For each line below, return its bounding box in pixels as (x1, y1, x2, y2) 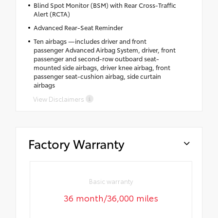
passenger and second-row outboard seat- (33, 54, 159, 63)
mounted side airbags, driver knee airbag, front (33, 63, 170, 72)
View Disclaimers (33, 94, 84, 104)
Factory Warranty (28, 135, 125, 152)
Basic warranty (89, 176, 133, 185)
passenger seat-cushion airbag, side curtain (33, 72, 161, 81)
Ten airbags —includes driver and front (33, 36, 146, 46)
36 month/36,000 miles (64, 191, 159, 204)
